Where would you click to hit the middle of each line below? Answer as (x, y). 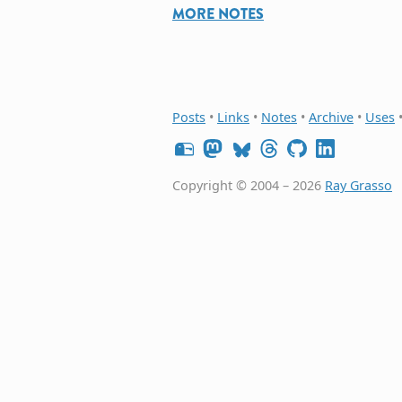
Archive (331, 117)
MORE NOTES (218, 14)
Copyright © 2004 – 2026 (249, 185)
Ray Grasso (358, 185)
